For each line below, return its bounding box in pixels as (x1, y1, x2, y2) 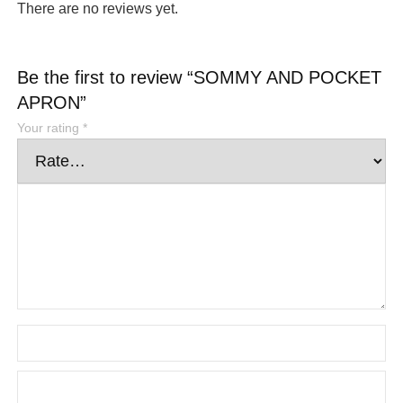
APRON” (17, 93, 93, 113)
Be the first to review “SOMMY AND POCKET (17, 67, 382, 88)
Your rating (17, 121, 84, 136)
